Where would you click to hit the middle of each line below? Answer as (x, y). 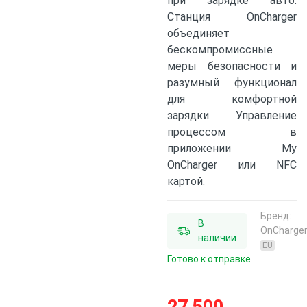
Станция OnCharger (232, 17)
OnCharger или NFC (232, 165)
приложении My (232, 148)
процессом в (232, 132)
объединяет (198, 33)
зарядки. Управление (232, 115)
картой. (186, 181)
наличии (217, 237)
